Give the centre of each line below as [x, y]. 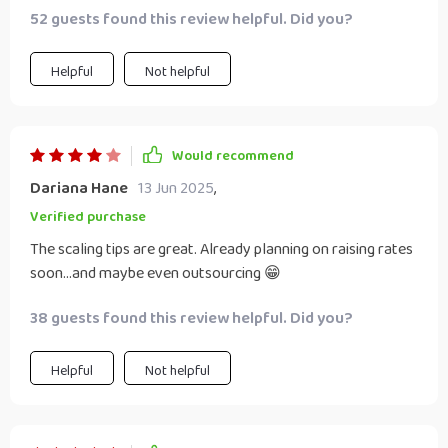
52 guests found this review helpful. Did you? [191, 19]
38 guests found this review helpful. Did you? [191, 318]
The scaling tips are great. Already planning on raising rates [221, 249]
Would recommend [233, 156]
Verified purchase [88, 217]
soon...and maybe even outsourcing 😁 [155, 273]
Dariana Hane [79, 188]
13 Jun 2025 [176, 188]
